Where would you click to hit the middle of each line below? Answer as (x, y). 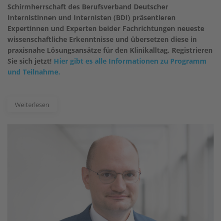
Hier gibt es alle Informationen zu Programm (130, 61)
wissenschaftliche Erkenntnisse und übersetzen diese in (102, 39)
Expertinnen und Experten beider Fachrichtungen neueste (106, 28)
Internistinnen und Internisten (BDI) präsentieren (92, 17)
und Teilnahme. (34, 72)
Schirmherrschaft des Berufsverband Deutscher (88, 6)
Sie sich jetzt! (31, 61)
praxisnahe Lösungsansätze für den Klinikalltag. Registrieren (110, 50)
